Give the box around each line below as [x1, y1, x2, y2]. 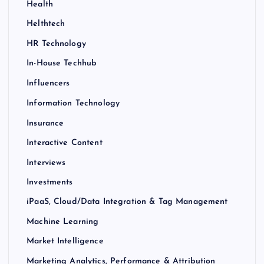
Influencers [27, 79, 70, 88]
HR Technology [27, 39, 86, 49]
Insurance [27, 118, 64, 128]
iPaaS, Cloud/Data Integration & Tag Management [27, 197, 228, 207]
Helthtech [27, 19, 65, 29]
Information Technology [27, 99, 120, 108]
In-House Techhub [27, 59, 97, 68]
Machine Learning [27, 217, 99, 227]
